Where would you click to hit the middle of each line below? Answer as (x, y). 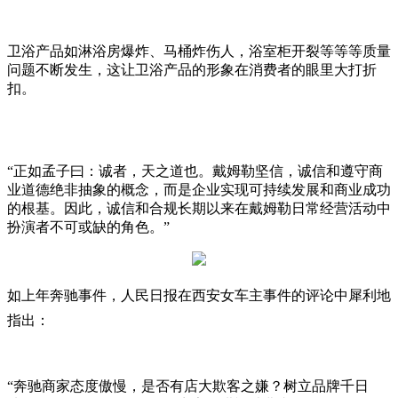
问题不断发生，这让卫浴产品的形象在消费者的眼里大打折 (192, 70)
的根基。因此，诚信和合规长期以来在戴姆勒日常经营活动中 (199, 208)
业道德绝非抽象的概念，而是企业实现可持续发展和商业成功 (199, 190)
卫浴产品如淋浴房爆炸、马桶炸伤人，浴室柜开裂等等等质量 (199, 51)
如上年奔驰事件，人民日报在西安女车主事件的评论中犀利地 (199, 295)
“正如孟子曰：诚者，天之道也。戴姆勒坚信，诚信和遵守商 (195, 171)
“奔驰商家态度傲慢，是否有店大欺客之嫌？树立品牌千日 (188, 386)
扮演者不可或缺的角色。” (88, 227)
